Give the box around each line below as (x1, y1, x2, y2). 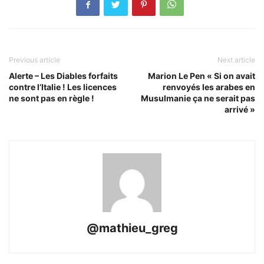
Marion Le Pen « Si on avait (148, 71, 255, 81)
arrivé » (225, 104, 255, 115)
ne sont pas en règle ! (9, 93, 94, 104)
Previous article (9, 55, 60, 65)
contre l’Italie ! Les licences (9, 82, 117, 93)
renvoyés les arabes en (163, 82, 255, 93)
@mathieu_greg (86, 221, 178, 236)
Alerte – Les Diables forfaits (9, 71, 118, 81)
